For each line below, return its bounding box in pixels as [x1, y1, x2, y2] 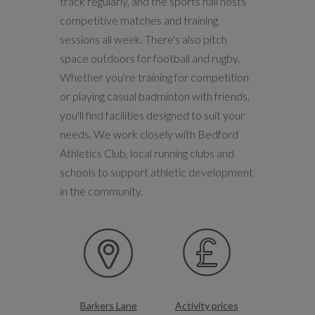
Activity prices [174, 300, 238, 311]
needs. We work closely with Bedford [59, 127, 238, 141]
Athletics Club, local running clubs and [59, 146, 234, 160]
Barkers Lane [79, 300, 137, 311]
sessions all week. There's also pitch [59, 32, 227, 46]
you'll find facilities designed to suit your [59, 108, 245, 122]
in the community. [59, 184, 143, 198]
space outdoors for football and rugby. [59, 51, 240, 65]
